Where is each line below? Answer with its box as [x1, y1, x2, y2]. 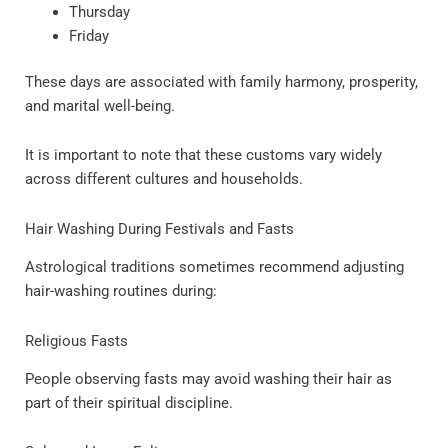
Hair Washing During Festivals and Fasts [25, 219, 294, 238]
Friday [68, 26, 109, 45]
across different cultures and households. [25, 170, 303, 189]
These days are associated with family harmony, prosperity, [25, 72, 418, 91]
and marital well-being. [25, 96, 175, 115]
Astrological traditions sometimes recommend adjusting [25, 258, 404, 276]
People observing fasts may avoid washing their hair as [25, 369, 392, 388]
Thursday [68, 2, 130, 21]
